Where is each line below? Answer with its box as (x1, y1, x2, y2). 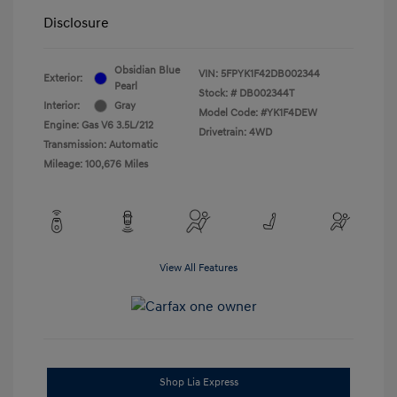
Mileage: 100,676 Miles (43, 157, 148, 171)
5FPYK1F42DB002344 (221, 66, 320, 81)
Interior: (43, 98, 80, 113)
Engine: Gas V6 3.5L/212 (43, 118, 153, 132)
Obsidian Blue (114, 63, 180, 77)
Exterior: (43, 71, 82, 85)
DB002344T (239, 86, 294, 100)
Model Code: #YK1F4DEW (198, 105, 317, 120)
